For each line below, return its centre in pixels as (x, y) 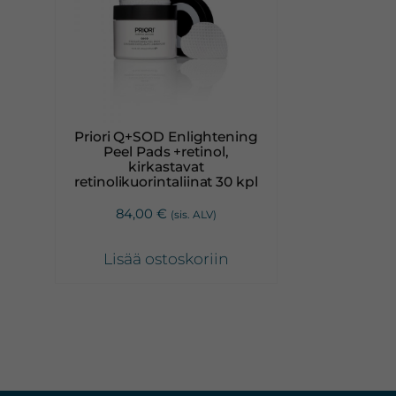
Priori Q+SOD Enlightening (166, 137)
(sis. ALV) (193, 214)
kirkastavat (166, 167)
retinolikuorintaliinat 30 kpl (166, 182)
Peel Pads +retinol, (166, 152)
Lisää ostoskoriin (166, 258)
